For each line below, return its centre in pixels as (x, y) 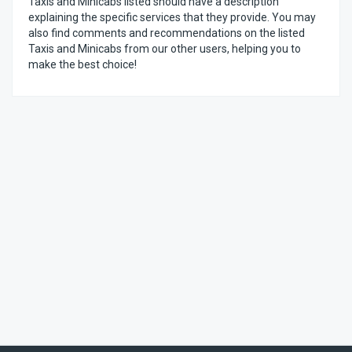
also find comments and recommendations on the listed (167, 33)
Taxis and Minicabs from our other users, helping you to (165, 49)
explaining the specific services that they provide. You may (172, 17)
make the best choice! (82, 64)
